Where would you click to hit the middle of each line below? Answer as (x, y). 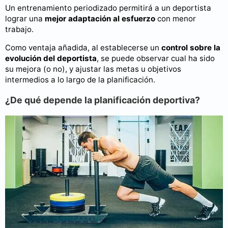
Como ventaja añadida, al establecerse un (83, 47)
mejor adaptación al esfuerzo (100, 18)
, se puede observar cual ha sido (156, 58)
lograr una (25, 18)
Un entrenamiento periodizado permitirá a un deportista (108, 8)
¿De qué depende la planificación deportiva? (103, 100)
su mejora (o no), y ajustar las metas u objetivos (93, 69)
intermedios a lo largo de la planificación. (80, 79)
